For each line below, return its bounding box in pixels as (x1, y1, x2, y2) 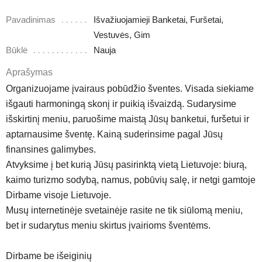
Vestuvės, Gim (94, 30, 150, 40)
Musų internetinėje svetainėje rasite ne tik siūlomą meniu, (6, 205, 243, 215)
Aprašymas (6, 67, 53, 77)
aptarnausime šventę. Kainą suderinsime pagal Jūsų (6, 129, 223, 139)
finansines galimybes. (6, 144, 96, 154)
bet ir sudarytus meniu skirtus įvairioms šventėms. (6, 220, 211, 230)
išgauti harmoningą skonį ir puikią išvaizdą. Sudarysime (6, 99, 236, 109)
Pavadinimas (6, 15, 56, 25)
